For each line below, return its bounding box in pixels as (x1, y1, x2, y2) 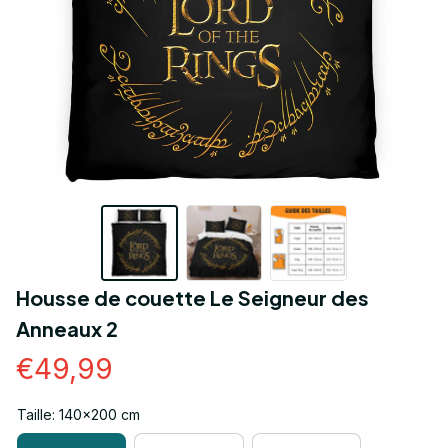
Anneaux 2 (16, 316, 118, 342)
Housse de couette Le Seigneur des (16, 285, 369, 311)
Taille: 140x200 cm (17, 406, 140, 424)
